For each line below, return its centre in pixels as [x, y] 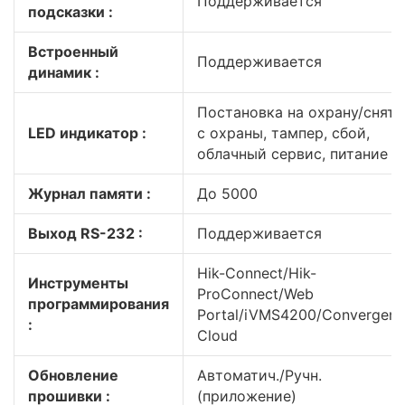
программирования [99, 304]
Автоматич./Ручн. [259, 375]
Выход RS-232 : [85, 233]
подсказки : [71, 12]
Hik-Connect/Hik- [257, 273]
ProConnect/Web [255, 294]
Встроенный [73, 52]
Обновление [73, 375]
